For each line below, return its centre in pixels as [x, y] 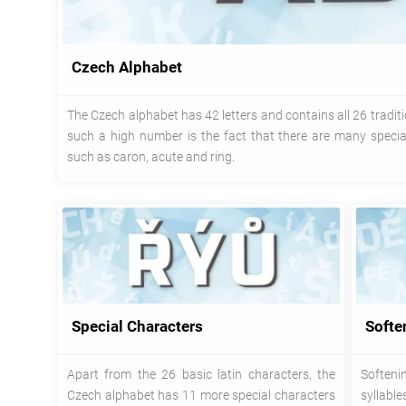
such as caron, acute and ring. [151, 156]
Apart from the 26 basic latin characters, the [201, 374]
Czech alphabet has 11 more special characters [201, 395]
